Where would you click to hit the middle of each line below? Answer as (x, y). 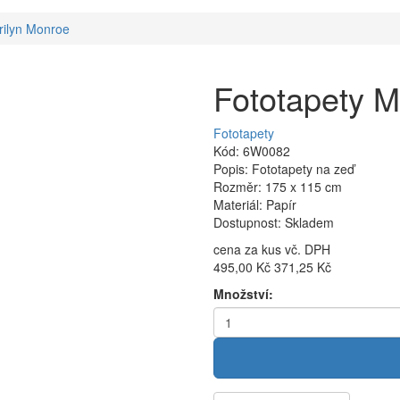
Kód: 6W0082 (252, 151)
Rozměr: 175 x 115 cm (278, 187)
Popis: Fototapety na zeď (284, 169)
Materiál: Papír (255, 205)
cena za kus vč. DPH (272, 250)
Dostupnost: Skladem (274, 223)
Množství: (243, 294)
